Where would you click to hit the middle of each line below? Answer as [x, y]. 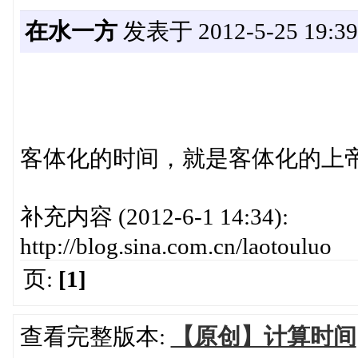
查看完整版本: [95, 337]
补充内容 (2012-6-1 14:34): [154, 217]
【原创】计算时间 [263, 337]
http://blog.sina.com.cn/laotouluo [175, 247]
